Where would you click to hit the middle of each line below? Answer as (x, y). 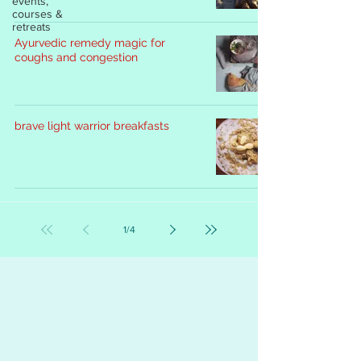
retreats (31, 27)
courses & (37, 14)
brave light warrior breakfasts (92, 126)
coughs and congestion (76, 57)
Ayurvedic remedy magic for (90, 43)
